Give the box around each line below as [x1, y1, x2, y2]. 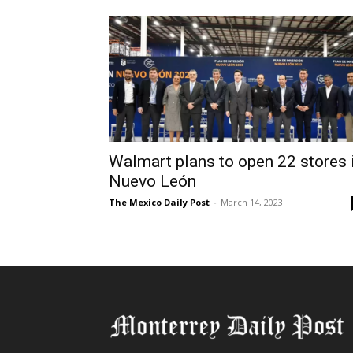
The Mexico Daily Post [109, 196, 210, 208]
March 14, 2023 [221, 196, 283, 208]
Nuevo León [109, 172, 196, 191]
